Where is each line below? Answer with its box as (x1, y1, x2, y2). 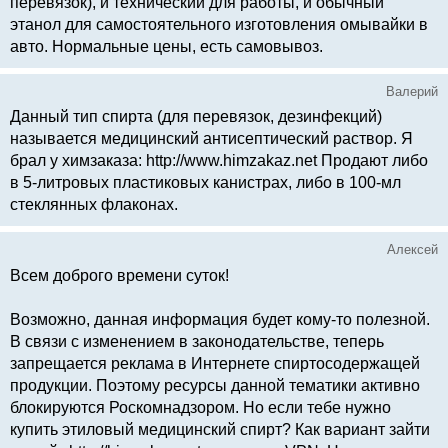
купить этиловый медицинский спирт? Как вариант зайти (10, 421, 430, 439)
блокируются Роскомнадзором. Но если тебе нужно (10, 399, 391, 417)
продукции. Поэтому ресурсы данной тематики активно (10, 377, 420, 395)
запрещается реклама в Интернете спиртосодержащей (10, 355, 420, 373)
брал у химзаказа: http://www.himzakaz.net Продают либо (10, 152, 428, 170)
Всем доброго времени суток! (10, 267, 229, 285)
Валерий (386, 83, 438, 99)
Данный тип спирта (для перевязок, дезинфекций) (10, 108, 382, 126)
